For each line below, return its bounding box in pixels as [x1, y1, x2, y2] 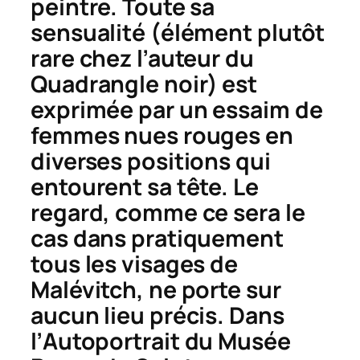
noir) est [159, 67, 258, 100]
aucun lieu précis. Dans [31, 299, 284, 331]
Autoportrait [42, 325, 180, 357]
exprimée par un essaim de [31, 93, 323, 125]
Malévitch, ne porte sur [31, 273, 281, 305]
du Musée [179, 325, 291, 357]
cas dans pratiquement [31, 222, 284, 254]
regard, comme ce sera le [31, 196, 305, 228]
